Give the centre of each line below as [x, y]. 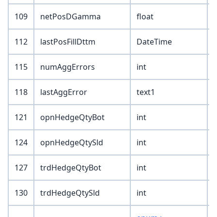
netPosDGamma [70, 17]
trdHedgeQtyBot [71, 168]
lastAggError [64, 92]
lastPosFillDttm [68, 42]
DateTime [154, 42]
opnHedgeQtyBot [72, 117]
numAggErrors [68, 67]
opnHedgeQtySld [72, 143]
